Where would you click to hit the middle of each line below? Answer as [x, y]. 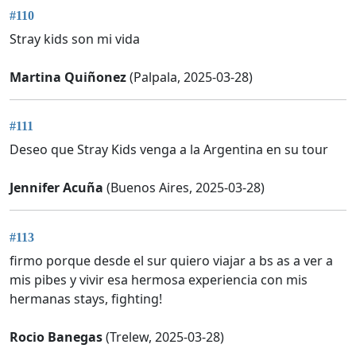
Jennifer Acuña [56, 188]
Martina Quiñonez [68, 77]
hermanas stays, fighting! [86, 298]
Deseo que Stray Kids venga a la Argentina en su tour [169, 150]
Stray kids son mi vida [75, 39]
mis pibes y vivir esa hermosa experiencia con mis [159, 279]
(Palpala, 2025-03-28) [190, 77]
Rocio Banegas [56, 337]
